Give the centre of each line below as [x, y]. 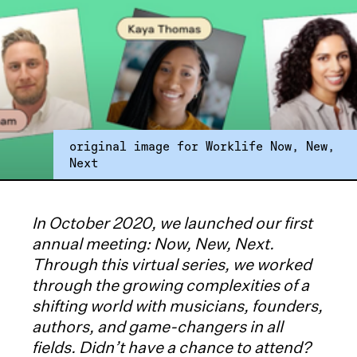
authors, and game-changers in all [157, 327]
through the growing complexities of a [171, 285]
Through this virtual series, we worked [172, 265]
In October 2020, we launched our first [172, 223]
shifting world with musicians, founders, [177, 306]
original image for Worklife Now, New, [202, 146]
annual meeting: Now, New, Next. [153, 244]
